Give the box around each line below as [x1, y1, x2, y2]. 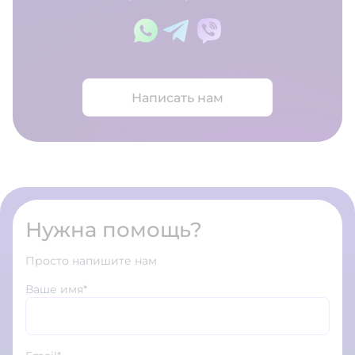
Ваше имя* [25, 282, 87, 297]
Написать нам [132, 90, 223, 105]
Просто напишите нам [25, 254, 157, 269]
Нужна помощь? [25, 217, 202, 243]
